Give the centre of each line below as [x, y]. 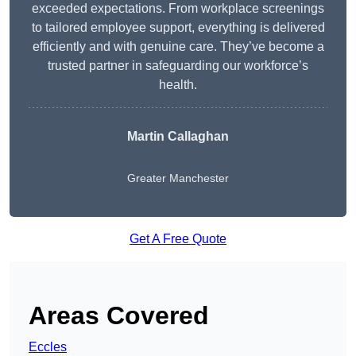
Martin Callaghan [178, 137]
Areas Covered [119, 316]
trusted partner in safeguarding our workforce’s [178, 66]
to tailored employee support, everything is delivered [178, 28]
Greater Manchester [178, 178]
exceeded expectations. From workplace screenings [178, 9]
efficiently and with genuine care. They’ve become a [178, 47]
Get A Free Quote [178, 239]
